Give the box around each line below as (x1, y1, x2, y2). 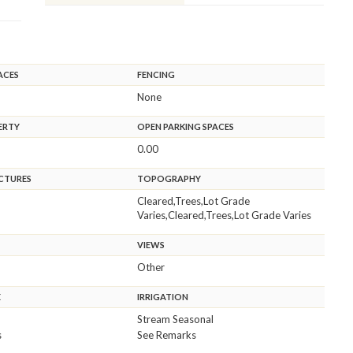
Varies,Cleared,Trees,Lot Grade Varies (136, 208, 311, 221)
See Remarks (136, 328, 196, 341)
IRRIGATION (136, 291, 188, 302)
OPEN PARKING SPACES (136, 121, 234, 132)
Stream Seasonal (136, 312, 214, 325)
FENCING (136, 69, 175, 80)
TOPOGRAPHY (136, 173, 201, 184)
